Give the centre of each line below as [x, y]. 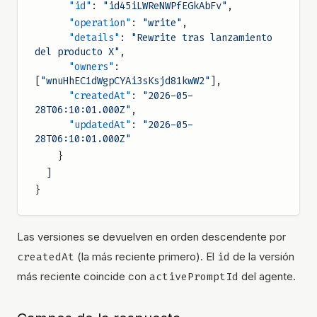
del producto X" [77, 52]
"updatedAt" [100, 125]
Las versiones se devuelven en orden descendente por [151, 237]
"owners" [91, 67]
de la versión [262, 257]
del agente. [267, 276]
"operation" [100, 23]
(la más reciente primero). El [146, 257]
